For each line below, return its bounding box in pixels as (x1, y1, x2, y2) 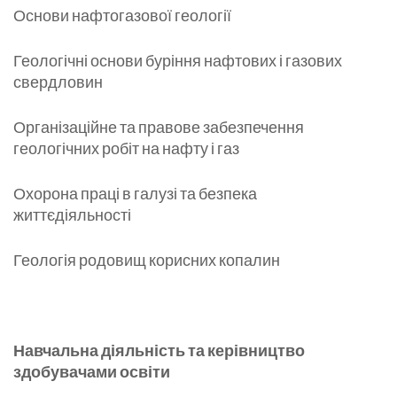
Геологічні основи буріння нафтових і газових (13, 51, 342, 71)
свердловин (13, 72, 103, 92)
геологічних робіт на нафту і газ (13, 138, 239, 159)
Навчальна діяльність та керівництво (13, 340, 305, 361)
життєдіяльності (13, 205, 131, 225)
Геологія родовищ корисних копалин (13, 250, 280, 270)
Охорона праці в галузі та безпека (13, 183, 257, 204)
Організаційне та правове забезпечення (13, 117, 304, 137)
